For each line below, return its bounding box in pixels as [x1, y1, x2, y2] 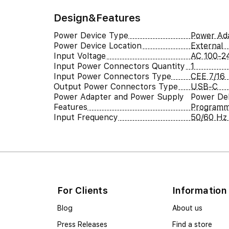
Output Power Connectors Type [53, 81, 178, 91]
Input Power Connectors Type [53, 71, 171, 81]
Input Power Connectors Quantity [53, 61, 185, 71]
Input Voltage [53, 51, 106, 61]
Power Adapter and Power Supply [53, 91, 184, 102]
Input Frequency [53, 112, 118, 122]
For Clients [57, 185, 108, 196]
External [191, 40, 223, 51]
